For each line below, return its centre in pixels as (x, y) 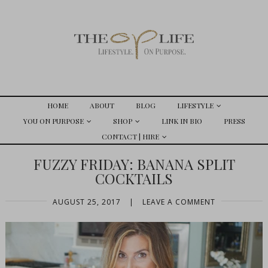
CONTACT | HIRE (130, 136)
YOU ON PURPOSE (53, 121)
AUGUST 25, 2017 (87, 202)
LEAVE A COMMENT (179, 202)
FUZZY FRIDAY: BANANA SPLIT (134, 164)
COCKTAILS (134, 178)
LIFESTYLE (195, 105)
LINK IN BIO (182, 121)
